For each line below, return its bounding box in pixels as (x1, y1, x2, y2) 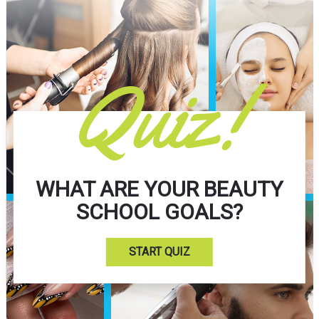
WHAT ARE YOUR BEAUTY (36, 177, 283, 202)
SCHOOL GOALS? (75, 199, 243, 225)
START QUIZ (128, 245, 190, 259)
